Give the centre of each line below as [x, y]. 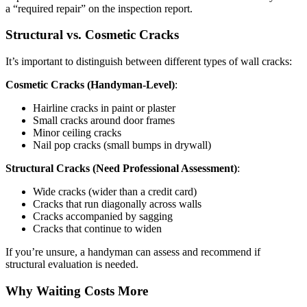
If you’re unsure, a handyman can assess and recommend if [133, 252]
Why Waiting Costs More [77, 291]
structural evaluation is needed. [72, 265]
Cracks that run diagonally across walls [117, 204]
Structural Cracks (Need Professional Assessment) [121, 169]
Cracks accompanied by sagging [103, 217]
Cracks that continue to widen [97, 229]
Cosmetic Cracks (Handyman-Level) [90, 85]
